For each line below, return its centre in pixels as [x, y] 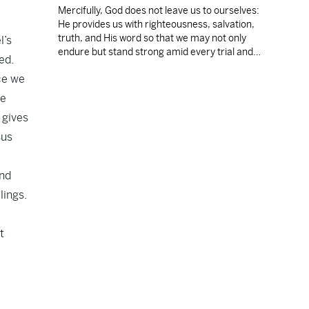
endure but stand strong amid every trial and [156, 52]
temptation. [84, 66]
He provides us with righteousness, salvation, [156, 24]
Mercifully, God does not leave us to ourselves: [159, 10]
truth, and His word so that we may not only [152, 38]
